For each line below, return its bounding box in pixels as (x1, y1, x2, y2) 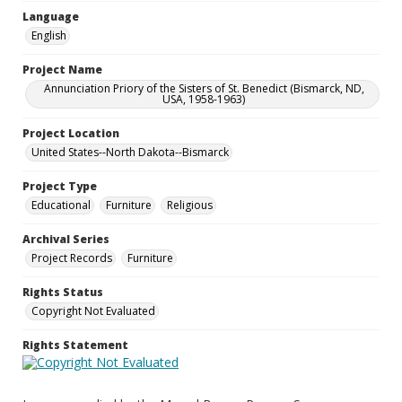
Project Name (22, 62, 102, 77)
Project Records (31, 250, 112, 266)
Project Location (22, 126, 119, 141)
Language (22, 9, 79, 24)
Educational (31, 197, 91, 213)
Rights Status (22, 284, 103, 300)
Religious (167, 197, 213, 213)
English (31, 28, 66, 43)
